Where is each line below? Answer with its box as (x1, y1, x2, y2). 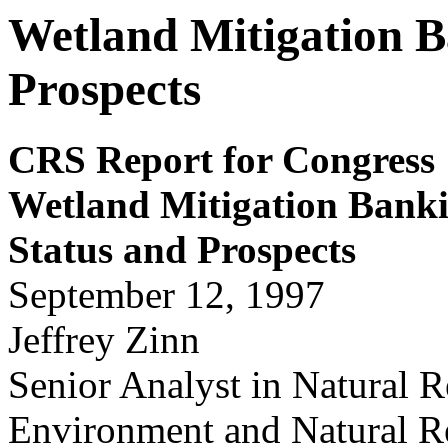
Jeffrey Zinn (8, 318, 200, 362)
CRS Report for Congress (8, 138, 435, 182)
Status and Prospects (8, 228, 356, 272)
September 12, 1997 (8, 273, 325, 317)
